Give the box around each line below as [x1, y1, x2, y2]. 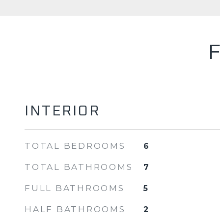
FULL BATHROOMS [25, 183, 125, 193]
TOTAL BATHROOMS [25, 162, 133, 172]
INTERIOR [25, 104, 100, 118]
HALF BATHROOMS [25, 204, 126, 214]
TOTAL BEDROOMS [25, 141, 126, 151]
